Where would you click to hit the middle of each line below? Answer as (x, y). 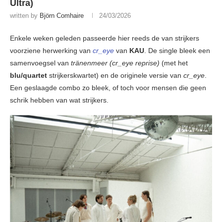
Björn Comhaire (62, 16)
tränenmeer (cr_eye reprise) (115, 63)
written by (25, 16)
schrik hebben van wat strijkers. (59, 100)
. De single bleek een (177, 51)
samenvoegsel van (40, 63)
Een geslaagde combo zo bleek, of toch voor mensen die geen (108, 88)
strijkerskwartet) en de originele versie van (115, 76)
